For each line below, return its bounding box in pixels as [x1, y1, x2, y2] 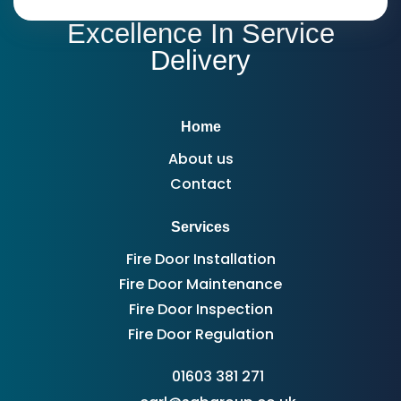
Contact [169, 174, 232, 195]
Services [171, 219, 230, 235]
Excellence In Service [66, 17, 335, 49]
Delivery [150, 44, 251, 76]
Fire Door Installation [125, 249, 276, 270]
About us [167, 149, 234, 170]
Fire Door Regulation [127, 324, 274, 346]
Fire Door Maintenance [119, 274, 282, 295]
